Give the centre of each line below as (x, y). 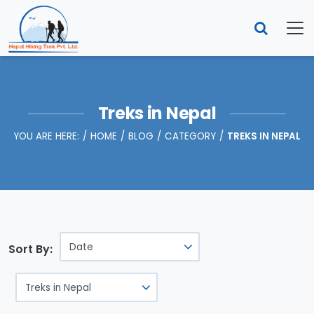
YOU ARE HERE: (46, 136)
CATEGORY (190, 136)
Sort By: (30, 249)
